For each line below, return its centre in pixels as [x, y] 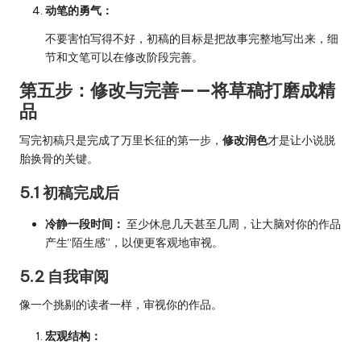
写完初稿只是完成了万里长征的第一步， [121, 141]
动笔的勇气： [79, 11]
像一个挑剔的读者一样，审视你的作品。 [121, 305]
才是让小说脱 [301, 141]
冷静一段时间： [85, 224]
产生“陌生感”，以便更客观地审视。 [134, 243]
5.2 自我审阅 [64, 277]
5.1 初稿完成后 [69, 193]
